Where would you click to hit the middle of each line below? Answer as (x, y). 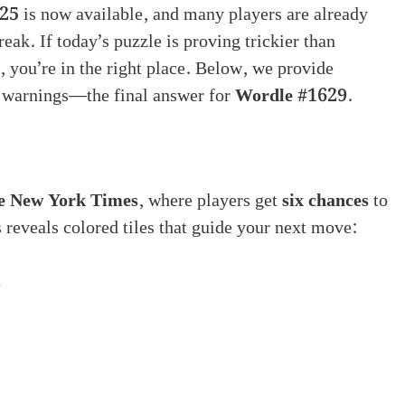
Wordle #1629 (291, 95)
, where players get (210, 200)
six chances (325, 200)
